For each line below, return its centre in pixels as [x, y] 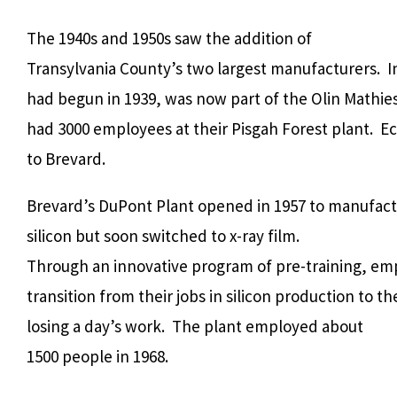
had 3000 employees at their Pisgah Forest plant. [200, 128]
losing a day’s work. [96, 326]
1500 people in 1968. [97, 356]
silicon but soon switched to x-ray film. [163, 235]
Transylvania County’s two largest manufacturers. [203, 68]
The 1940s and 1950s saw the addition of [169, 38]
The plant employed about [268, 326]
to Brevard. [66, 158]
